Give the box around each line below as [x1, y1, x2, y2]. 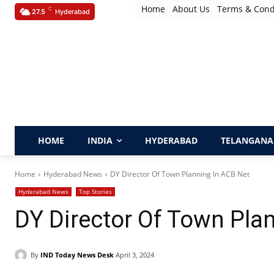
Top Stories [79, 187, 112, 196]
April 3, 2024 [116, 250, 154, 260]
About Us [172, 3, 210, 15]
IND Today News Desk [40, 250, 114, 259]
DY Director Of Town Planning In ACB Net [110, 169, 253, 179]
